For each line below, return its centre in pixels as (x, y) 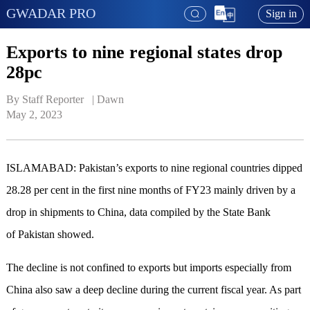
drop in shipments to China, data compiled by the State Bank (138, 212)
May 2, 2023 (34, 115)
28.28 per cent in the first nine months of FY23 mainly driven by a (151, 190)
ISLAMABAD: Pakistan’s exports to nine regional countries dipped (154, 168)
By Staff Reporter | (51, 100)
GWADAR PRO (51, 13)
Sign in (281, 14)
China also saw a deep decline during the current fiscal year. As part (153, 290)
